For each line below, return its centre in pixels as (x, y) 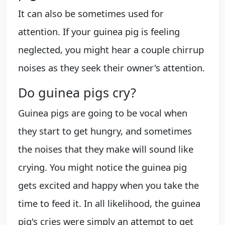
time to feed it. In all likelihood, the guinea (109, 203)
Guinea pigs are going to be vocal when (103, 113)
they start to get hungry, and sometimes (105, 131)
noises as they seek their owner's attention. (111, 67)
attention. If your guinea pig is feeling (99, 31)
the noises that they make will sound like (106, 149)
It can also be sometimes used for (91, 13)
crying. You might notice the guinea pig (102, 167)
